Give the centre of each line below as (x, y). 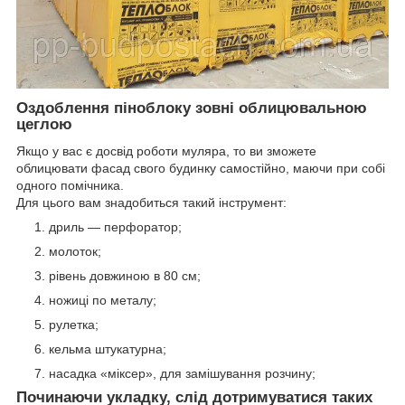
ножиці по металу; (103, 301)
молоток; (75, 252)
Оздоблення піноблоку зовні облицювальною (192, 108)
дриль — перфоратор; (115, 227)
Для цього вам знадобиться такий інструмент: (151, 203)
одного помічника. (70, 186)
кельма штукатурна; (108, 349)
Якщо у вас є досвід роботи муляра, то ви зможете (166, 151)
